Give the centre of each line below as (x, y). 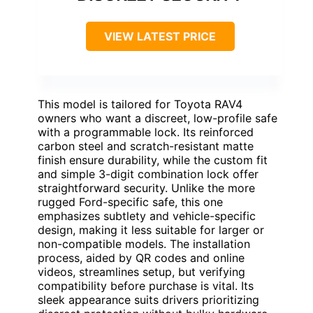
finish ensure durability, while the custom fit (153, 160)
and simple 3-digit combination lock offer (148, 174)
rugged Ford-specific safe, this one (130, 202)
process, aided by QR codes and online (141, 258)
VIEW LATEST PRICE (160, 37)
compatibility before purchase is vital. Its (146, 286)
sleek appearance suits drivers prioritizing (148, 300)
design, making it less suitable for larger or (151, 230)
